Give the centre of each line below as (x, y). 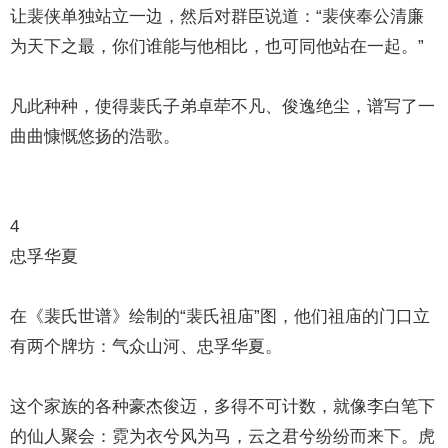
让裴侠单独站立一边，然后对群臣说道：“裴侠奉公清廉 (217, 16)
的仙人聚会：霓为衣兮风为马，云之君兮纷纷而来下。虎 (223, 436)
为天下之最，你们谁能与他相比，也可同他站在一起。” (217, 46)
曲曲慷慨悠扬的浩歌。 (95, 136)
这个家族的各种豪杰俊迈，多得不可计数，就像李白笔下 (223, 406)
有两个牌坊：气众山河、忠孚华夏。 (146, 346)
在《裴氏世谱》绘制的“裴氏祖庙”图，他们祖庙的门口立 (220, 316)
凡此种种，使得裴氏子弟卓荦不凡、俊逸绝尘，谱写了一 (223, 106)
